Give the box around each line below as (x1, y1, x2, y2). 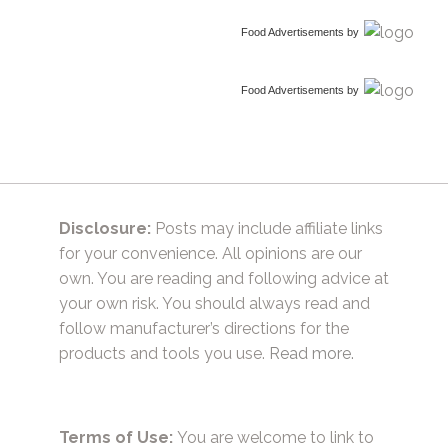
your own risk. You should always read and (59, 293, 370, 313)
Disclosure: (59, 218, 151, 238)
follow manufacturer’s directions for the (59, 318, 349, 338)
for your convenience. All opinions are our (59, 243, 362, 263)
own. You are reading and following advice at (59, 268, 389, 288)
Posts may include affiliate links (151, 218, 383, 238)
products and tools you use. (59, 343, 269, 363)
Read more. (269, 343, 354, 363)
